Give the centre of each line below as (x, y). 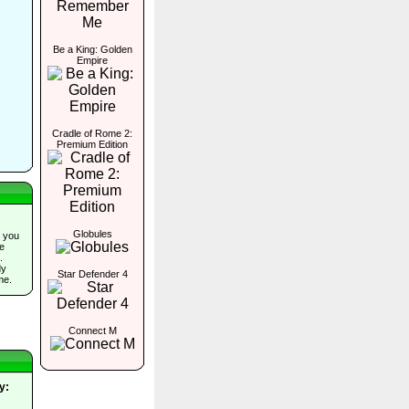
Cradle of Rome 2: (92, 133)
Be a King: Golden (92, 49)
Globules (92, 234)
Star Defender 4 (92, 274)
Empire (92, 60)
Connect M (92, 330)
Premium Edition (92, 144)
